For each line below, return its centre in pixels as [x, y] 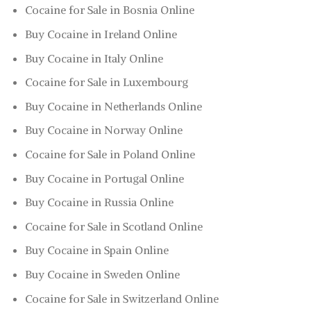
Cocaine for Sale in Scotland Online [114, 226]
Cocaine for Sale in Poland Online [110, 154]
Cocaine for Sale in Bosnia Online [109, 10]
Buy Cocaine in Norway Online [103, 130]
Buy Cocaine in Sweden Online [102, 274]
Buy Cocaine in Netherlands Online [113, 106]
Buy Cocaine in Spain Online [96, 250]
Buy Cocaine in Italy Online [94, 58]
